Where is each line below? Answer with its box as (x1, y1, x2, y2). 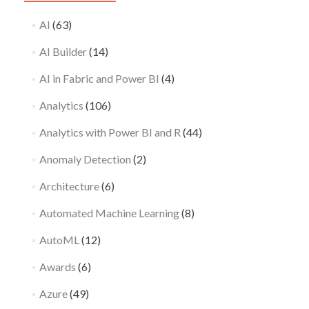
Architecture (39, 179, 99, 192)
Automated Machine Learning (39, 206, 179, 219)
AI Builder (39, 44, 87, 58)
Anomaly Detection (39, 152, 131, 166)
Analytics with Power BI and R (39, 125, 181, 139)
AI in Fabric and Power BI (39, 71, 159, 85)
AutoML (39, 232, 79, 246)
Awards (39, 259, 76, 273)
